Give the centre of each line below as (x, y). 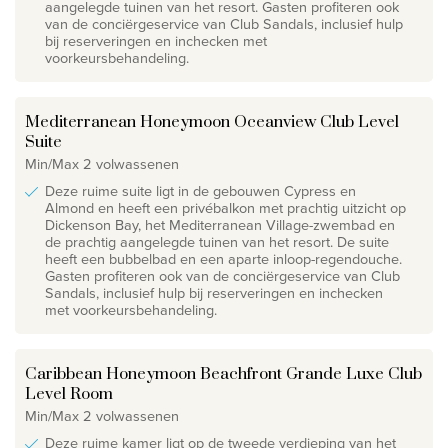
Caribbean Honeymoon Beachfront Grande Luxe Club (223, 373)
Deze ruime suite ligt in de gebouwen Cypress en (200, 190)
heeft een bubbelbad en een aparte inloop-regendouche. (223, 258)
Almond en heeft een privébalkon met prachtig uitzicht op (225, 207)
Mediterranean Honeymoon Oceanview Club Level (212, 121)
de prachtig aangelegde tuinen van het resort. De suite (217, 241)
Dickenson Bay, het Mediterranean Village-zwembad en (220, 224)
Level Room (69, 393)
